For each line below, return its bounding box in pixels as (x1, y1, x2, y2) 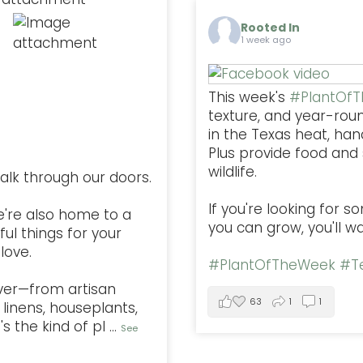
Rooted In (241, 19, 300, 36)
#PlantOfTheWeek (208, 254, 335, 275)
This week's (208, 87, 289, 107)
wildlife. (208, 161, 261, 181)
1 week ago (241, 33, 291, 47)
